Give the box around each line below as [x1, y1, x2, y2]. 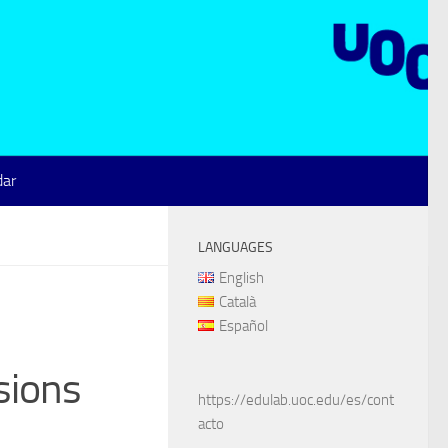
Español [218, 316, 268, 335]
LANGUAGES [198, 238, 273, 256]
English [218, 268, 264, 287]
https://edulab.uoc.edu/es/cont [198, 390, 394, 409]
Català [218, 292, 256, 311]
